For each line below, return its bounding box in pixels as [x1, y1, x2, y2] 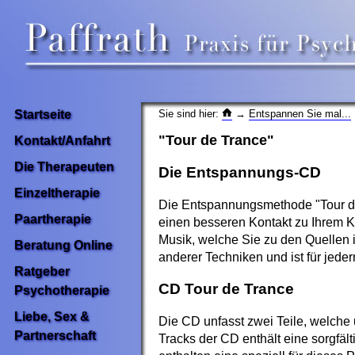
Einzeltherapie [14, 186, 100, 200]
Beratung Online [14, 239, 113, 252]
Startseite [14, 108, 71, 121]
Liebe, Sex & [14, 310, 90, 323]
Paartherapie [14, 212, 91, 226]
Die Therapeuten [14, 160, 114, 174]
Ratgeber [14, 265, 70, 278]
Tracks [158, 332, 196, 346]
